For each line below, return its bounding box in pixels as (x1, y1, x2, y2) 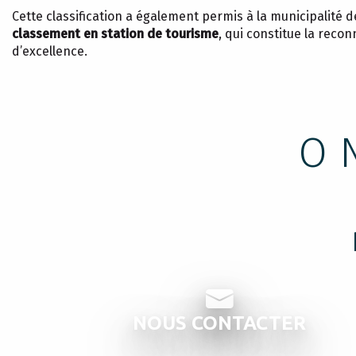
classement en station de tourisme (12, 26, 219, 41)
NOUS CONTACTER (133, 311, 306, 334)
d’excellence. (12, 44, 87, 59)
